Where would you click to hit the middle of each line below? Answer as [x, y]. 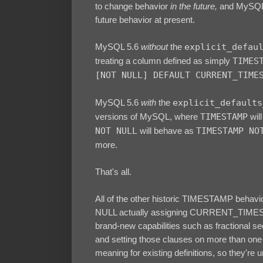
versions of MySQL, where [148, 117]
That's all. [113, 172]
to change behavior [133, 6]
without [154, 47]
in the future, [195, 6]
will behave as [167, 131]
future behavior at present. [145, 20]
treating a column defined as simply [164, 61]
